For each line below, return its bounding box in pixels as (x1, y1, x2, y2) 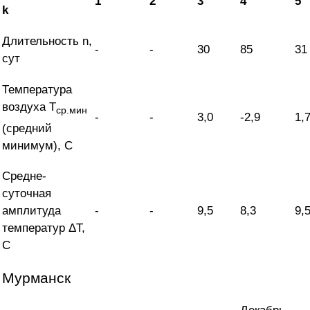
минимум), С (2, 138, 73, 152)
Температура (2, 83, 72, 97)
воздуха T (2, 100, 56, 114)
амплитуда (2, 204, 61, 218)
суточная (2, 187, 51, 201)
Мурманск (2, 270, 71, 286)
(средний (2, 121, 52, 135)
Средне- (2, 170, 46, 183)
